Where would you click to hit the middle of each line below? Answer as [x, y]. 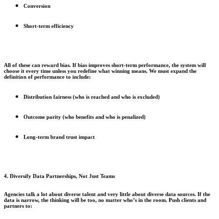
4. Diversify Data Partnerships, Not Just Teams [59, 176]
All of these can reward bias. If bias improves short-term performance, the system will [105, 65]
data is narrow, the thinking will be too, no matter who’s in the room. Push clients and [105, 200]
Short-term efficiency [49, 26]
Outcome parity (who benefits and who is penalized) [85, 117]
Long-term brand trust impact [59, 137]
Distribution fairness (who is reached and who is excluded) [92, 97]
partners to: [18, 206]
